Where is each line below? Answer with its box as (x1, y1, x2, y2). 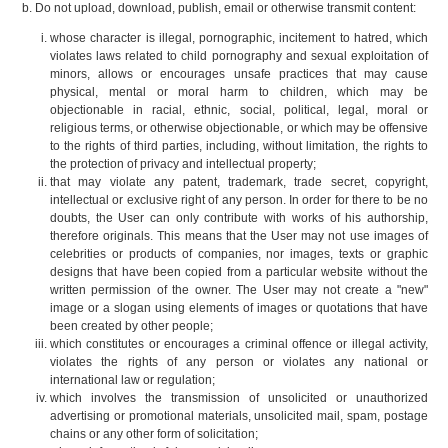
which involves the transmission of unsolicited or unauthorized (50, 391, 428, 406)
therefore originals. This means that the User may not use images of (50, 229, 428, 244)
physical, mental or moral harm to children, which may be (50, 85, 428, 100)
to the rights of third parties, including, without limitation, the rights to (50, 139, 428, 154)
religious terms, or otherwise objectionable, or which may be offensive (50, 121, 428, 136)
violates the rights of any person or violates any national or (50, 355, 428, 370)
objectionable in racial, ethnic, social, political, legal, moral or (50, 103, 428, 118)
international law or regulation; (50, 373, 215, 388)
